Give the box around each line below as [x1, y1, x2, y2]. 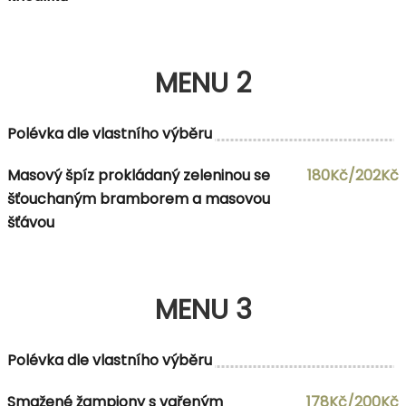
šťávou [7, 211, 54, 233]
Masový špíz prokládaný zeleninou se [7, 164, 270, 186]
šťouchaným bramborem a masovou [7, 188, 270, 209]
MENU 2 [155, 63, 251, 102]
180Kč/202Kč [307, 164, 399, 186]
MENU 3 [154, 290, 252, 329]
